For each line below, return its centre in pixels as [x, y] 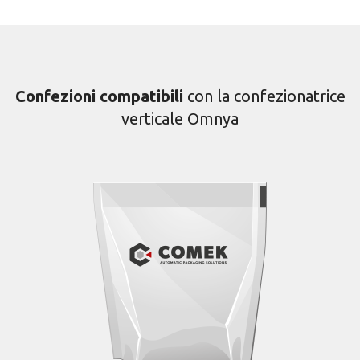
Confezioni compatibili [101, 96]
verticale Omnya [180, 119]
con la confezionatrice [266, 96]
